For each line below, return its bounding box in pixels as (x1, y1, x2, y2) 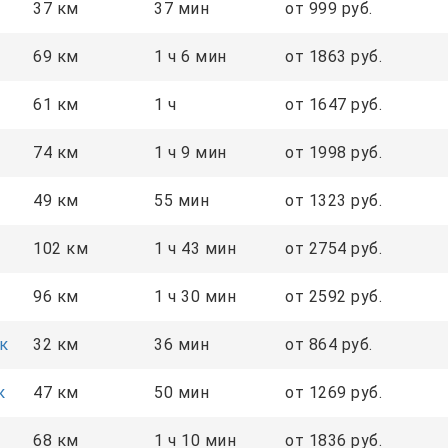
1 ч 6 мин (154, 46, 227, 66)
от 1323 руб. (285, 190, 382, 210)
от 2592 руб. (285, 286, 382, 306)
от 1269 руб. (285, 382, 382, 402)
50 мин (154, 382, 209, 402)
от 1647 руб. (285, 94, 382, 114)
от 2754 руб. (285, 238, 382, 258)
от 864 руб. (285, 334, 373, 354)
